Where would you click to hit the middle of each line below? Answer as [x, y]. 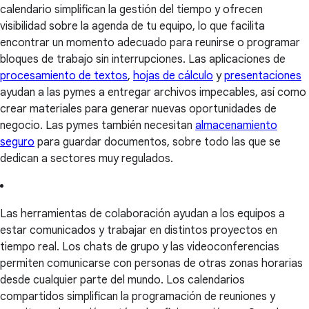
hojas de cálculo [173, 76]
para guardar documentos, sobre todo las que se [158, 142]
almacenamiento [236, 126]
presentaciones [263, 76]
